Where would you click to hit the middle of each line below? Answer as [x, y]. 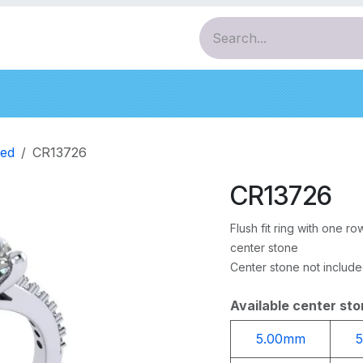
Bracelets [174, 94]
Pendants [80, 94]
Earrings [264, 94]
